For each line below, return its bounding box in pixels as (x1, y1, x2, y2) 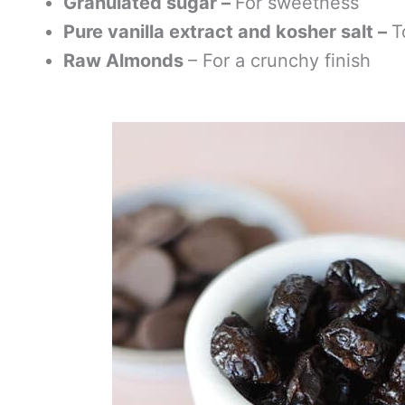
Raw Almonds (63, 50, 188, 72)
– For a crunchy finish (188, 50, 371, 72)
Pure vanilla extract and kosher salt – (63, 21, 391, 43)
